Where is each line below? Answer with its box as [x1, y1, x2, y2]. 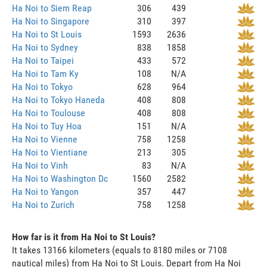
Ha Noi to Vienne [12, 133, 77, 145]
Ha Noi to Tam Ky [12, 67, 79, 79]
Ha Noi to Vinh [12, 159, 68, 171]
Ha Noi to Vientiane [12, 146, 88, 158]
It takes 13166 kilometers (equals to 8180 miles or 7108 [12, 244, 227, 256]
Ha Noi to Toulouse [12, 107, 85, 119]
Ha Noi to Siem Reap [12, 2, 92, 14]
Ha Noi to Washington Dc [12, 172, 108, 184]
